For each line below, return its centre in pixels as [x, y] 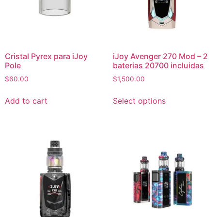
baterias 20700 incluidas [158, 65]
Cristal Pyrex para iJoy [46, 56]
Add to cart [26, 101]
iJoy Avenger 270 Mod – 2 [160, 56]
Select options [139, 101]
